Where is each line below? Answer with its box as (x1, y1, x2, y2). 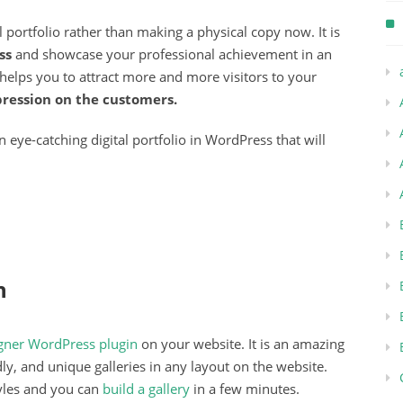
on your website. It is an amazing (138, 335, 345, 354)
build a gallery (103, 380, 190, 399)
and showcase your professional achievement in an (12, 44, 332, 63)
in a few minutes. (190, 380, 300, 399)
